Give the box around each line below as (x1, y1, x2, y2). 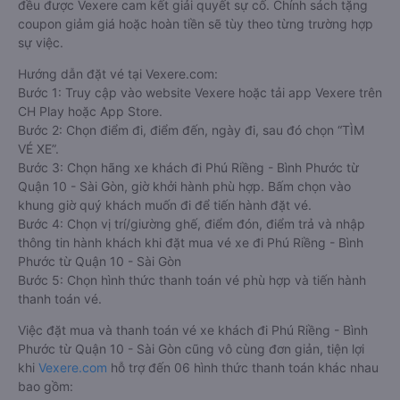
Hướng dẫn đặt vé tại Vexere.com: (18, 66, 218, 81)
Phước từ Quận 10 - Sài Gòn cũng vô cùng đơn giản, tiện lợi (18, 341, 364, 356)
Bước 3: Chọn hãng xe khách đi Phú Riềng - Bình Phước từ (18, 160, 359, 175)
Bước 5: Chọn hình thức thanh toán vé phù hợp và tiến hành (18, 272, 366, 287)
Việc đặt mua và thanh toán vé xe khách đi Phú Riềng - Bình (18, 322, 368, 337)
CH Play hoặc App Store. (18, 104, 162, 119)
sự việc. (18, 35, 63, 50)
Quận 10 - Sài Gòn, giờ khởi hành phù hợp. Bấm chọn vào (18, 179, 351, 194)
